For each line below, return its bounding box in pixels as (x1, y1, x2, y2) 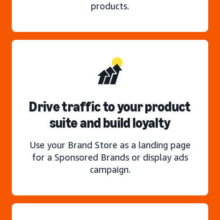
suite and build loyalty (49, 114, 171, 131)
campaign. (89, 164, 131, 175)
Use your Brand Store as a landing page (29, 139, 191, 150)
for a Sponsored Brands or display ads (32, 151, 188, 163)
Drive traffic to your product (29, 98, 191, 115)
